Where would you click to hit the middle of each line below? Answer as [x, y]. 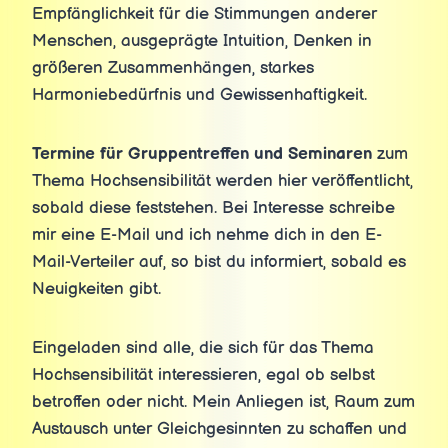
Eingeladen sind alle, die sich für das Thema [203, 348]
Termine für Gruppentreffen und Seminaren [202, 154]
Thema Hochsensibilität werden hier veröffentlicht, [222, 181]
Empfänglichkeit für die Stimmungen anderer [204, 14]
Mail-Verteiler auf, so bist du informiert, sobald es [219, 262]
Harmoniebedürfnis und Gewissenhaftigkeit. [199, 95]
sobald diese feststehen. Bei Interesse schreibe [213, 208]
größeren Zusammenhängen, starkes [173, 68]
